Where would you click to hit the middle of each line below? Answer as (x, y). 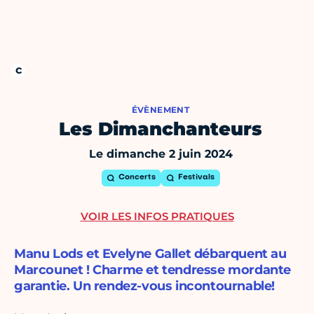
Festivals (196, 178)
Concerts (137, 178)
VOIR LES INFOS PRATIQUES (157, 217)
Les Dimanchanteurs (161, 129)
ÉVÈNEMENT (161, 110)
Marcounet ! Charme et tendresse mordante (153, 270)
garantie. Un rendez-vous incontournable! (145, 286)
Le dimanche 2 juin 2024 (161, 154)
